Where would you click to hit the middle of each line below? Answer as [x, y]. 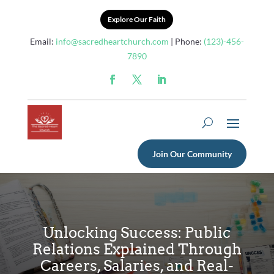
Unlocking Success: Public [137, 232]
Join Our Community [192, 154]
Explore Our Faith [137, 19]
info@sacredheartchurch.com [112, 41]
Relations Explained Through [137, 249]
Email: [43, 41]
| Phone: [186, 41]
